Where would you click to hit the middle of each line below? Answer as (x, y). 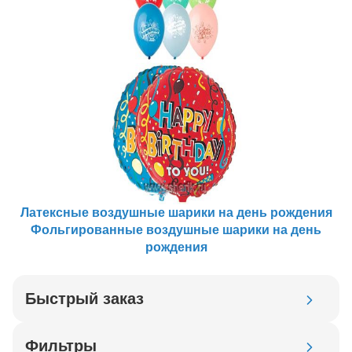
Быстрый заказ (84, 298)
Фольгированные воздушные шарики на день (176, 229)
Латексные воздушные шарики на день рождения (176, 212)
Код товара (58, 317)
